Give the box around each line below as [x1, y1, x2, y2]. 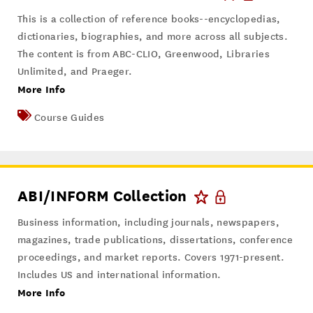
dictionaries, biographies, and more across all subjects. [17, 31, 288, 43]
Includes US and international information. [17, 269, 221, 282]
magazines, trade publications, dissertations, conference [17, 234, 293, 247]
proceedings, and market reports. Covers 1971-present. [17, 252, 284, 264]
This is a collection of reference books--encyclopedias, [17, 13, 281, 26]
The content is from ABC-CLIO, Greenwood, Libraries [17, 48, 270, 61]
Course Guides [34, 112, 105, 124]
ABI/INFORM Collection [17, 187, 187, 205]
